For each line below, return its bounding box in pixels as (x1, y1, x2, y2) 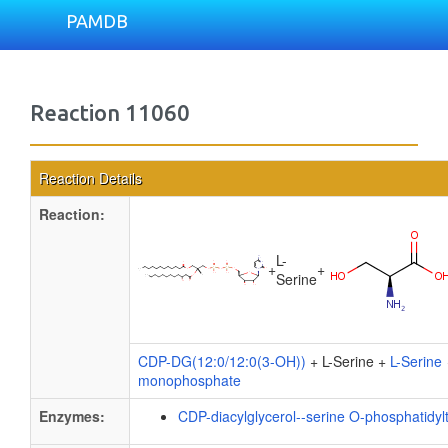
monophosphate (138, 370, 241, 390)
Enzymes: (39, 406, 105, 426)
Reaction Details (39, 168, 142, 188)
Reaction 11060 (30, 100, 190, 125)
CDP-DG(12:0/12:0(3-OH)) (138, 351, 306, 371)
